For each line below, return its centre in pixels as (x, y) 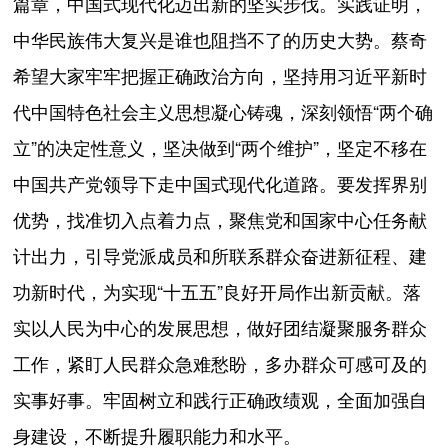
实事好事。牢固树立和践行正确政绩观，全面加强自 (220, 400)
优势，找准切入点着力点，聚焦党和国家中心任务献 (220, 220)
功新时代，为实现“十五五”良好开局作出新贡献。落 (217, 292)
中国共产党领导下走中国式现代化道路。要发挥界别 (220, 184)
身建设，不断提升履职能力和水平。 (157, 436)
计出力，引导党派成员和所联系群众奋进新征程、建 (220, 256)
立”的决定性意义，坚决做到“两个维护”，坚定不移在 (220, 148)
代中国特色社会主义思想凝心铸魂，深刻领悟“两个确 (223, 112)
